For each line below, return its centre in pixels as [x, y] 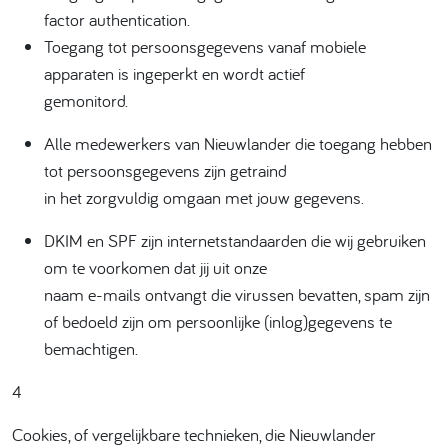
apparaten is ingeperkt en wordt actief [174, 73]
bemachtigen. [91, 348]
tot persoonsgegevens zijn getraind [165, 170]
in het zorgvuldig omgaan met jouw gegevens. [204, 197]
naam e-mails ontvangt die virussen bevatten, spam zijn [237, 294]
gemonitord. [86, 100]
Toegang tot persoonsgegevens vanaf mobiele [205, 46]
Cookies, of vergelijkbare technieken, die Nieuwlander [194, 434]
